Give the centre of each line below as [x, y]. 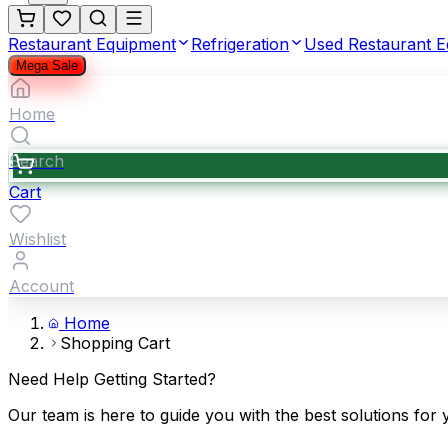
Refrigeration [240, 44]
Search [36, 161]
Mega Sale [47, 65]
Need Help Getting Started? [112, 379]
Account [41, 286]
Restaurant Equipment [92, 44]
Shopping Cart [115, 343]
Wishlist [37, 239]
